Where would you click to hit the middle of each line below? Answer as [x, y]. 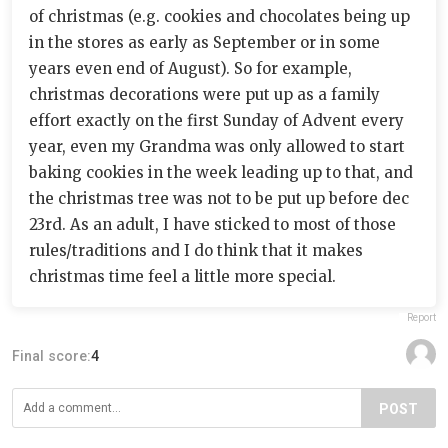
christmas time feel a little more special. [182, 276]
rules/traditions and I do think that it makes [196, 250]
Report [421, 317]
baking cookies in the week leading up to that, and [221, 172]
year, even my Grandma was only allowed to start [217, 146]
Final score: [51, 355]
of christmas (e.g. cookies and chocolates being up [219, 16]
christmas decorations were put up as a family [204, 94]
